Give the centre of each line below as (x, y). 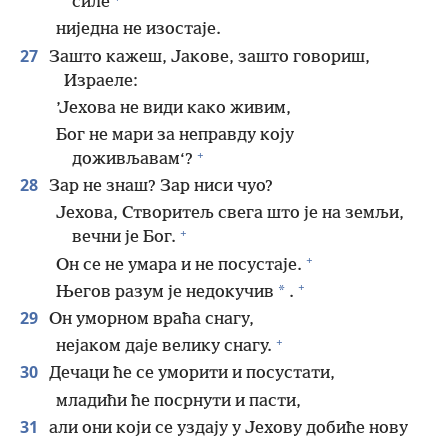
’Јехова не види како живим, (173, 108)
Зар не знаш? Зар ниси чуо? (159, 187)
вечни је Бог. (124, 238)
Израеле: (101, 81)
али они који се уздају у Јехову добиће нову (226, 428)
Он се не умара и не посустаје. (179, 265)
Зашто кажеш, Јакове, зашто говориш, (207, 57)
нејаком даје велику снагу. (164, 347)
